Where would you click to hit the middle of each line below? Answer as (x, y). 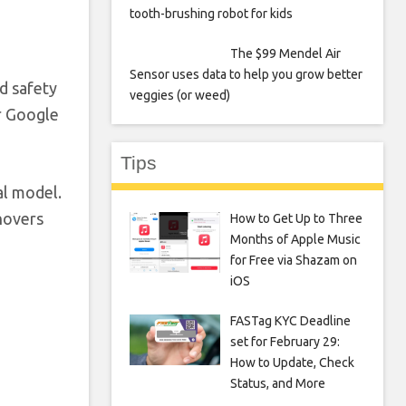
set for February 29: (285, 342)
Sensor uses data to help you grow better (246, 74)
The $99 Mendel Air (285, 53)
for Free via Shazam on (293, 260)
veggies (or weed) (180, 95)
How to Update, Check (292, 362)
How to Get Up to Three (296, 218)
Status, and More (277, 383)
